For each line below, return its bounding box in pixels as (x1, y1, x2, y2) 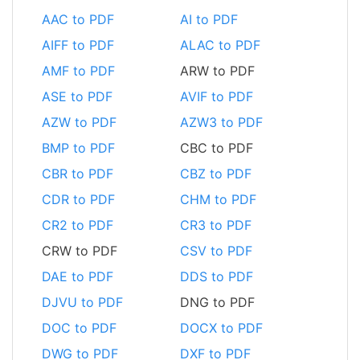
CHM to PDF (180, 190, 256, 207)
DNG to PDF (180, 293, 255, 310)
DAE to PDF (42, 268, 113, 284)
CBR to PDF (42, 165, 113, 182)
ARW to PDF (180, 62, 255, 79)
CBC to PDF (180, 139, 253, 156)
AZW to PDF (42, 113, 117, 130)
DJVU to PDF (42, 293, 123, 310)
